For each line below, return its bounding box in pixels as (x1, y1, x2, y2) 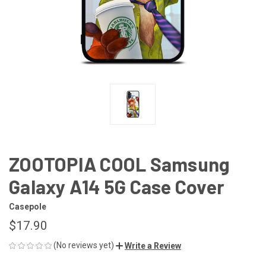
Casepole (9, 201, 46, 211)
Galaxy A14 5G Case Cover (9, 175, 224, 198)
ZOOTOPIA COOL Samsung (9, 152, 230, 175)
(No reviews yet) (53, 240, 114, 250)
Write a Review (125, 240, 181, 251)
